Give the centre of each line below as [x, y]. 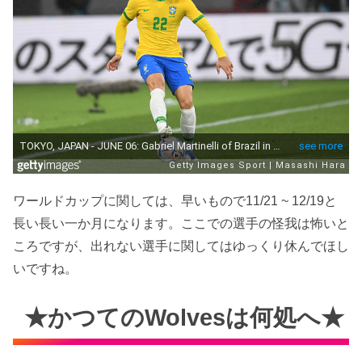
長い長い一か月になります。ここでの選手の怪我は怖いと [181, 223]
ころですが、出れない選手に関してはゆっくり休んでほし [181, 246]
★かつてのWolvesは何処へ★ [185, 317]
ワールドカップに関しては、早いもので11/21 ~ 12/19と [175, 200]
